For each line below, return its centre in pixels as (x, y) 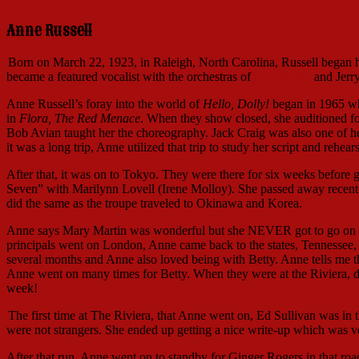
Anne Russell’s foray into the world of (105, 104)
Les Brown (282, 77)
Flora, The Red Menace (80, 119)
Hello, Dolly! (236, 104)
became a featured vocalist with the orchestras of (130, 77)
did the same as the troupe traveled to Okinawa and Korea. (154, 204)
